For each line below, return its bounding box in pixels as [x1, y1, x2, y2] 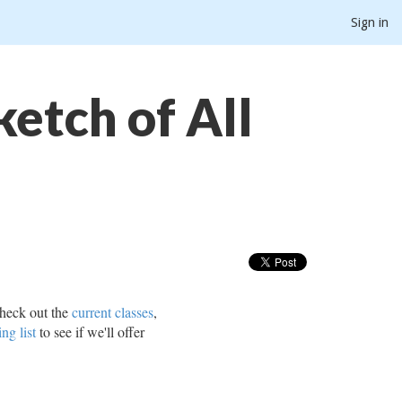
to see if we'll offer [36, 322, 145, 341]
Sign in [351, 15, 389, 30]
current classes [72, 302, 154, 321]
